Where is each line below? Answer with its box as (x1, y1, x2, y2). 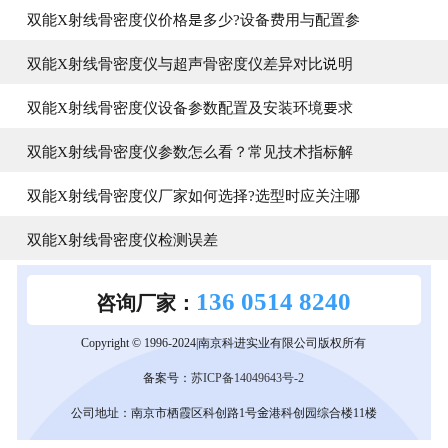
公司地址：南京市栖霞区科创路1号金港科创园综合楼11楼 (70, 403, 377, 420)
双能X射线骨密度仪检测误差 (26, 227, 218, 249)
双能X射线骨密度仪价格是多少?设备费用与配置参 (26, 7, 360, 29)
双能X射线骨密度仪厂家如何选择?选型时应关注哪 (26, 183, 360, 205)
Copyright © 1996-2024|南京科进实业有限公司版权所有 (81, 333, 367, 350)
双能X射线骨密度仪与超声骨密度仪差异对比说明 (26, 51, 353, 73)
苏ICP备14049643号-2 (191, 368, 305, 385)
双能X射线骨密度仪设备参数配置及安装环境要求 (26, 95, 353, 117)
